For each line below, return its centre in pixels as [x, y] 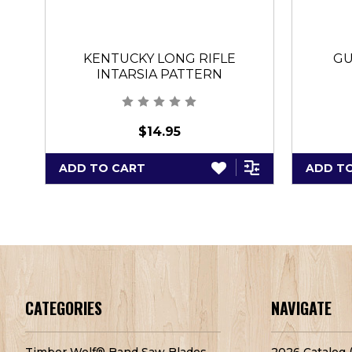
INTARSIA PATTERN [159, 74]
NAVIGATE [301, 308]
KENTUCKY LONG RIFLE [159, 58]
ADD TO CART [102, 168]
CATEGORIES [64, 308]
